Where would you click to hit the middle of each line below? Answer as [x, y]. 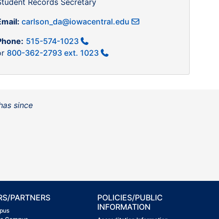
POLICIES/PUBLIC [130, 198]
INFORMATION [124, 207]
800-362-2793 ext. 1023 [53, 53]
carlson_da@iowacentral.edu [75, 22]
